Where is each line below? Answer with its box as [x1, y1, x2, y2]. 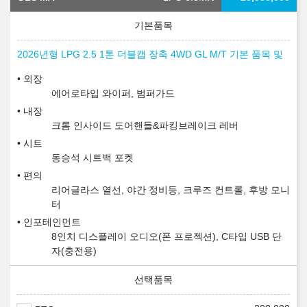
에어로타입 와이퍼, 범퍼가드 [51, 88, 175, 99]
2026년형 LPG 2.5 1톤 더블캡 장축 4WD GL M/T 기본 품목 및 [17, 49, 283, 60]
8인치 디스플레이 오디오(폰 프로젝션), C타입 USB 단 [51, 231, 282, 243]
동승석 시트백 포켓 [51, 152, 134, 164]
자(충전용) [51, 245, 97, 257]
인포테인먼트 [23, 217, 81, 228]
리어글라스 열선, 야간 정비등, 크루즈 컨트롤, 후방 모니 [51, 184, 290, 196]
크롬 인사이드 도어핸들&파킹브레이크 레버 [51, 120, 238, 132]
